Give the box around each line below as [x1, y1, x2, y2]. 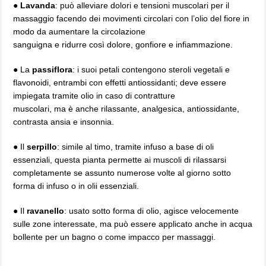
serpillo [27, 142, 58, 151]
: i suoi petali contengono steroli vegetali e [72, 65, 230, 74]
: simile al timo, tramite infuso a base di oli [57, 142, 214, 151]
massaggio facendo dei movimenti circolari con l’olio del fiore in [13, 14, 250, 23]
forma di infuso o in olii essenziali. [13, 181, 140, 191]
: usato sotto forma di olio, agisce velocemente [64, 206, 239, 216]
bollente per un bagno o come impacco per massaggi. [13, 232, 216, 242]
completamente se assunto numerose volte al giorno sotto [13, 168, 232, 178]
